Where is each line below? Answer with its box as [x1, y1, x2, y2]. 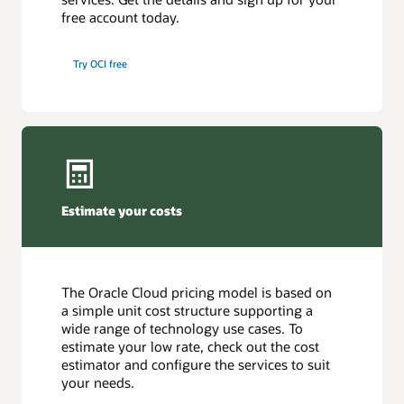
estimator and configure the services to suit [61, 355, 331, 374]
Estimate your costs [61, 201, 183, 219]
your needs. [61, 373, 135, 392]
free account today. [61, 7, 180, 26]
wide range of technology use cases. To [61, 319, 304, 338]
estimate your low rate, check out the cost [61, 337, 320, 356]
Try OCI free [73, 56, 128, 70]
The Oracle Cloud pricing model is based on [61, 283, 333, 302]
